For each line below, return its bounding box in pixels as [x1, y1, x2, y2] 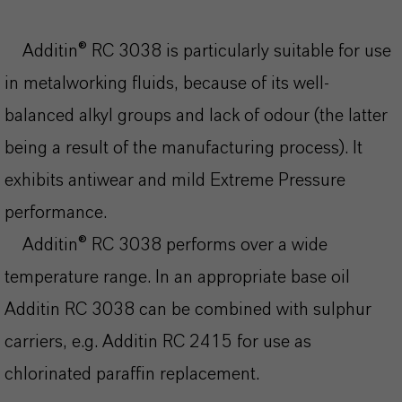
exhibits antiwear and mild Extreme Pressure [4, 171, 345, 189]
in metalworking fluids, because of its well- [4, 74, 329, 92]
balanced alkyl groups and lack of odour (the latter [4, 107, 388, 125]
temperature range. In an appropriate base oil [4, 268, 350, 286]
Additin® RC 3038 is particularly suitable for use [4, 42, 391, 60]
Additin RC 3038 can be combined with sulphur [4, 301, 371, 319]
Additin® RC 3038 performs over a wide [4, 236, 328, 254]
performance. [4, 204, 107, 222]
